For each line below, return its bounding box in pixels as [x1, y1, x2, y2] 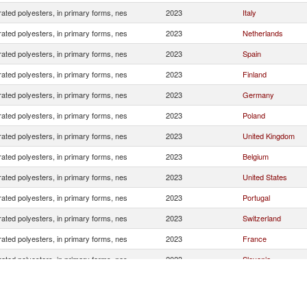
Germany [243, 89, 274, 100]
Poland [243, 110, 265, 121]
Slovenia [243, 254, 271, 265]
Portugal [243, 192, 270, 203]
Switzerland [243, 212, 281, 223]
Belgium [243, 151, 269, 162]
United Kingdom [243, 130, 295, 141]
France [243, 233, 267, 244]
